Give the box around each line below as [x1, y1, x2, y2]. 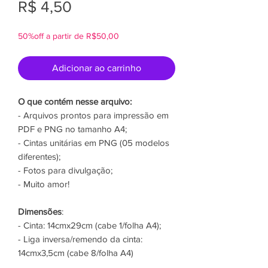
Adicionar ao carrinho [52, 63, 141, 74]
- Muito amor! [18, 179, 69, 190]
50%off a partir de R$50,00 [18, 31, 119, 41]
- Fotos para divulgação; [18, 165, 112, 176]
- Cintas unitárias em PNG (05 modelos [18, 138, 169, 148]
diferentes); [18, 151, 60, 162]
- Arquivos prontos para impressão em [18, 110, 169, 121]
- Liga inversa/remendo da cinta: [18, 234, 142, 245]
